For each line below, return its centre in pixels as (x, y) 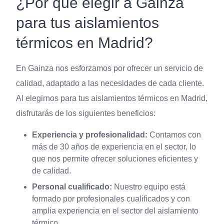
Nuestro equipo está (149, 187)
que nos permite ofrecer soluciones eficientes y (115, 159)
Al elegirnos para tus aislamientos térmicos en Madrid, (112, 98)
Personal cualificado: (72, 187)
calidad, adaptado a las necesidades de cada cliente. (110, 83)
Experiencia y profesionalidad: (90, 135)
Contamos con (174, 135)
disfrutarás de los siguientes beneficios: (86, 113)
